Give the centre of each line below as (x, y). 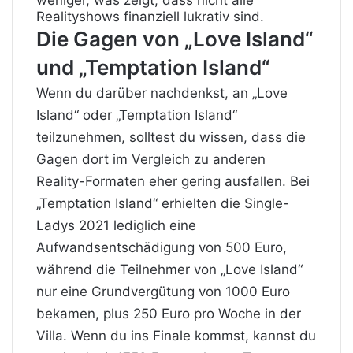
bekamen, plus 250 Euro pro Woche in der (169, 313)
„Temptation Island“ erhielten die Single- (163, 203)
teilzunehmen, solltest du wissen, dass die (171, 137)
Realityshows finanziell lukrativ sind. (150, 16)
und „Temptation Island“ (153, 67)
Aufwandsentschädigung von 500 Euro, (162, 247)
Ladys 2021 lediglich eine (116, 225)
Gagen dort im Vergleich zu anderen (151, 159)
